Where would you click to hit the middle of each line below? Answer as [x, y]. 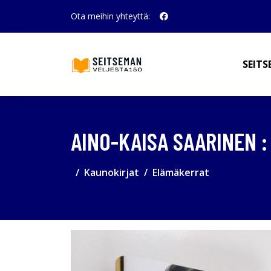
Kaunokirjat [112, 172]
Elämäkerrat [181, 172]
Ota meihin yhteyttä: [110, 16]
